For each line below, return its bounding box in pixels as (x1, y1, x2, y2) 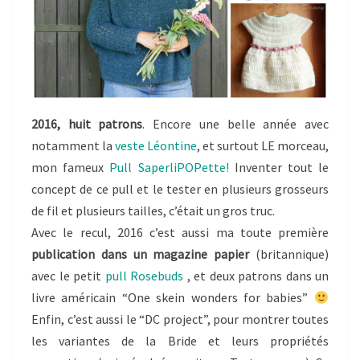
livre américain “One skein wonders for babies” (31, 289, 314, 306)
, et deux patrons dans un (183, 268, 329, 284)
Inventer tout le (228, 159, 329, 176)
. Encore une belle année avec (142, 116, 329, 133)
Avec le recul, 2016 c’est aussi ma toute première (31, 224, 329, 241)
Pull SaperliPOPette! (109, 159, 229, 176)
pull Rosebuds (104, 268, 183, 284)
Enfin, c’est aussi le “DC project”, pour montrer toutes (31, 311, 329, 328)
